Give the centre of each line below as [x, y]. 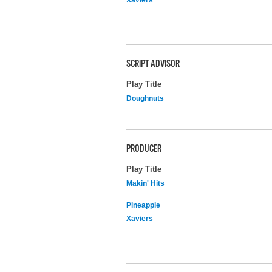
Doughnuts [145, 98]
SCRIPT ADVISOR [153, 64]
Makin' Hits [145, 183]
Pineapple [143, 205]
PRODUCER [144, 149]
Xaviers [140, 218]
